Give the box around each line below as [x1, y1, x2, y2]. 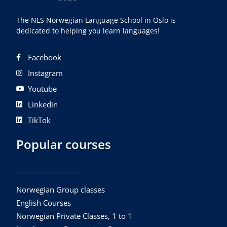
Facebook [27, 52, 61, 63]
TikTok [27, 115, 51, 126]
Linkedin [27, 99, 58, 110]
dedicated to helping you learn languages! [16, 26, 160, 36]
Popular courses [16, 136, 111, 153]
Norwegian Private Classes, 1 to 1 [16, 211, 133, 221]
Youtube [27, 84, 57, 94]
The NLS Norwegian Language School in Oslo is [16, 15, 176, 25]
